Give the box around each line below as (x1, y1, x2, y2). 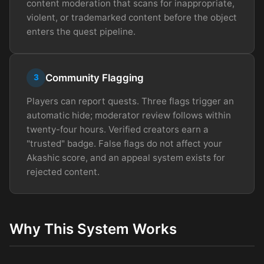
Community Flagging (45, 71, 144, 84)
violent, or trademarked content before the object (27, 11, 237, 23)
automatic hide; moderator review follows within (27, 109, 231, 121)
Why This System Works (9, 220, 177, 237)
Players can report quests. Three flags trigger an (27, 95, 234, 107)
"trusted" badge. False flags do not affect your (27, 137, 222, 149)
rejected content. (27, 166, 100, 177)
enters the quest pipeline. (27, 25, 136, 37)
